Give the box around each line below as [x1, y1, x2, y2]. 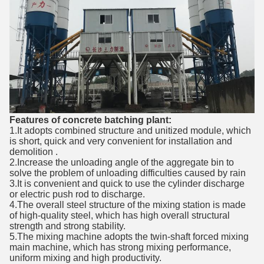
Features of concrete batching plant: [9, 115, 171, 125]
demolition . [9, 147, 58, 157]
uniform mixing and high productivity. [9, 253, 161, 263]
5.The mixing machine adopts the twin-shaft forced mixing [9, 232, 249, 242]
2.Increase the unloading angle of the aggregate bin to [9, 157, 234, 167]
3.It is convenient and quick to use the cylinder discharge [9, 179, 245, 189]
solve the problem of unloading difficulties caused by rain [9, 168, 246, 178]
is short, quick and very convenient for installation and [9, 136, 232, 146]
